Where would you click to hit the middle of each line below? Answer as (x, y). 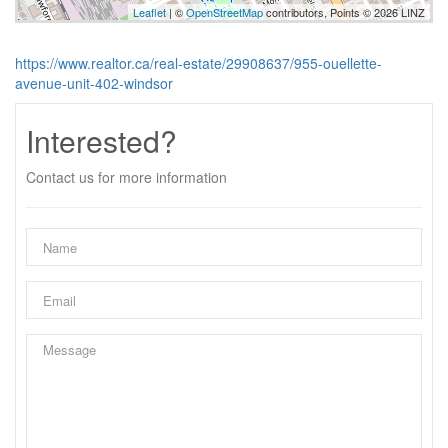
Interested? (101, 140)
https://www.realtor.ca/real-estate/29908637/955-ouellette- (198, 63)
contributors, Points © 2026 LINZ (344, 12)
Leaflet (149, 12)
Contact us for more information (126, 177)
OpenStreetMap (224, 12)
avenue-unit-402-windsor (94, 83)
